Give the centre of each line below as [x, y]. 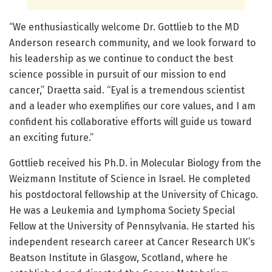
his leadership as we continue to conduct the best [121, 58]
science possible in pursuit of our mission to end [118, 74]
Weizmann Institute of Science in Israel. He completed [130, 178]
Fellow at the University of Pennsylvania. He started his [132, 226]
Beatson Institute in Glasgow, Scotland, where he [118, 257]
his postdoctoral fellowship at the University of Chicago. [134, 194]
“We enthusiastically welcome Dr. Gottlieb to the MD [124, 27]
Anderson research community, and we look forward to [132, 42]
